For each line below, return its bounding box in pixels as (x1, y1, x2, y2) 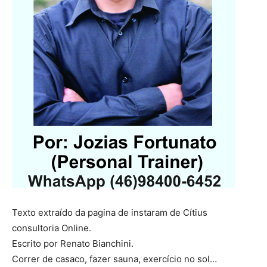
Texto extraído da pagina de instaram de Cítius (12, 207, 207, 218)
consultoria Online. (12, 222, 91, 234)
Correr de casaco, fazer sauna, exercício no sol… (12, 253, 217, 265)
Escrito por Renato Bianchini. (12, 238, 133, 249)
